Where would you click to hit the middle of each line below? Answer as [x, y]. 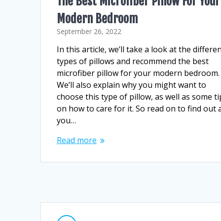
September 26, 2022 [89, 32]
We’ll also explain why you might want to [132, 85]
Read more [77, 140]
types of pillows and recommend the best [133, 61]
